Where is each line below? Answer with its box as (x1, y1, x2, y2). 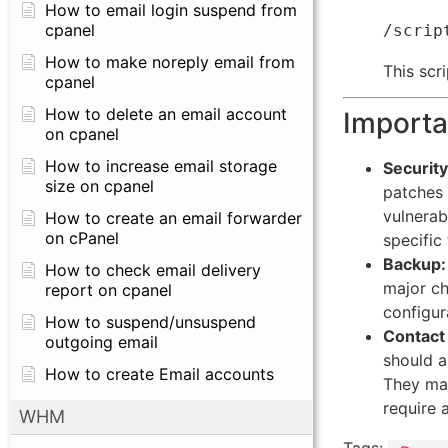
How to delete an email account (45, 104, 287, 124)
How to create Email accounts (45, 364, 274, 384)
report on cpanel (45, 280, 172, 300)
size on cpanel (45, 176, 154, 196)
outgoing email (45, 332, 158, 352)
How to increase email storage (45, 156, 277, 176)
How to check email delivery (45, 260, 261, 280)
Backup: (382, 254, 446, 275)
